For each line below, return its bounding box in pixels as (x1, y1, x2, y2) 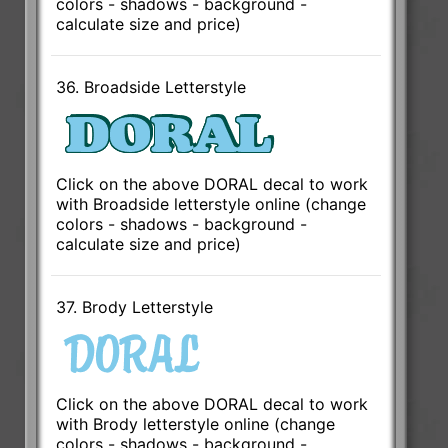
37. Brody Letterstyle (56, 297, 214, 318)
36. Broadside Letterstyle (56, 77, 247, 98)
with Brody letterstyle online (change (56, 414, 336, 435)
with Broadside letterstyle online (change (56, 194, 367, 215)
